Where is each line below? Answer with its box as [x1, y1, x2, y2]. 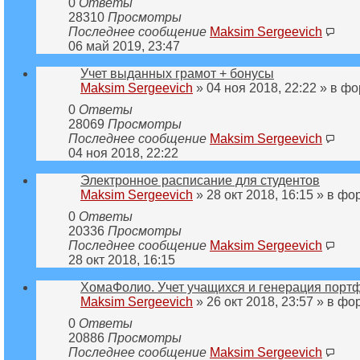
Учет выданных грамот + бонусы [80, 66, 274, 80]
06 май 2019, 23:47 [68, 39, 180, 53]
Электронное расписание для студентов [80, 173, 320, 187]
